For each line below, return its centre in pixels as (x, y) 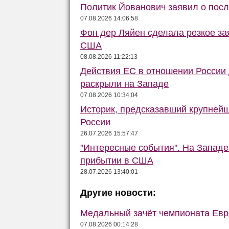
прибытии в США (117, 161)
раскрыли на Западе (124, 84)
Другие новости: (118, 193)
